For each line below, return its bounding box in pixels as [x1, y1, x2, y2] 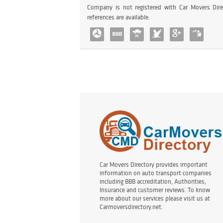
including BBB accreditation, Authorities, [100, 177, 206, 186]
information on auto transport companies [100, 169, 212, 178]
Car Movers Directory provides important [100, 160, 208, 169]
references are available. [87, 13, 150, 22]
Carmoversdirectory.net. [100, 203, 163, 212]
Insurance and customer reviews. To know [100, 186, 210, 195]
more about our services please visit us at [100, 194, 210, 203]
